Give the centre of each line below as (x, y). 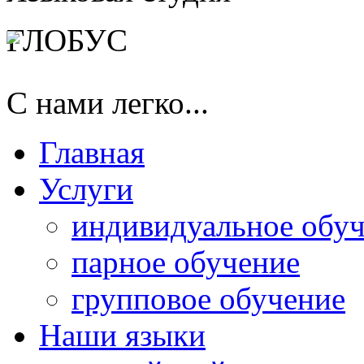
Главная (92, 152)
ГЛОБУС (67, 40)
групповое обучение (208, 299)
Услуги (86, 189)
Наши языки (122, 335)
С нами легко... (108, 103)
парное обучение (186, 262)
